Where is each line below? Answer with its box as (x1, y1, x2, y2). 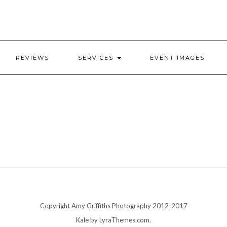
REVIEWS (16, 54, 49, 61)
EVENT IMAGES (150, 54, 205, 61)
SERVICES (78, 54, 116, 61)
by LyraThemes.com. (89, 216, 151, 224)
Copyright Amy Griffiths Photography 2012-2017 (40, 202, 187, 210)
